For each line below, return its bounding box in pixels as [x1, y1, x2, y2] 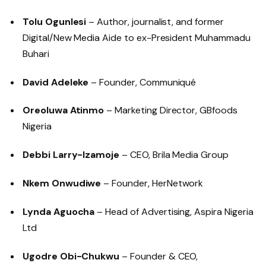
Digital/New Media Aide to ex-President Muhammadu [23, 31, 251, 44]
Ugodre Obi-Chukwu [23, 249, 120, 262]
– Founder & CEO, [119, 249, 198, 262]
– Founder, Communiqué [88, 75, 197, 88]
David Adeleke [23, 75, 89, 88]
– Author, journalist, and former [86, 15, 224, 28]
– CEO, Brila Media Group [119, 148, 229, 161]
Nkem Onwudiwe [23, 176, 102, 189]
